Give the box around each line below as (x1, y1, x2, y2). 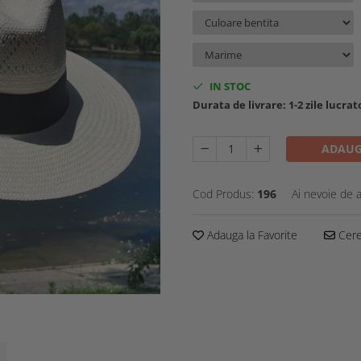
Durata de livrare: (193, 98, 286, 112)
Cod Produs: (193, 186, 254, 201)
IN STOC (207, 79, 251, 93)
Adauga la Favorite (204, 227, 297, 243)
